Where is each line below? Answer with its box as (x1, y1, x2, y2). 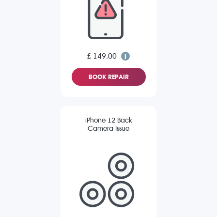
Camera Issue (88, 124, 129, 133)
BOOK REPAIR (88, 73, 129, 81)
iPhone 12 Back (85, 116, 132, 125)
